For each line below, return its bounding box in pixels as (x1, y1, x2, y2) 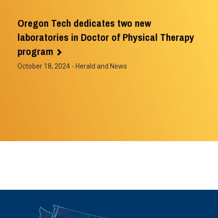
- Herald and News (70, 62, 127, 70)
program (18, 44, 53, 58)
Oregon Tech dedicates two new (18, 16, 151, 30)
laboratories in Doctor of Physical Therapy (18, 30, 194, 44)
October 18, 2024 (18, 62, 70, 70)
